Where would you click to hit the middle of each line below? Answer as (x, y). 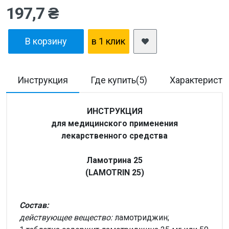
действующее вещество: (66, 217)
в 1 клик (109, 41)
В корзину (46, 41)
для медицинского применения (114, 123)
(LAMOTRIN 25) (114, 172)
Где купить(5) (119, 80)
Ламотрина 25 (114, 160)
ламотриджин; (141, 217)
